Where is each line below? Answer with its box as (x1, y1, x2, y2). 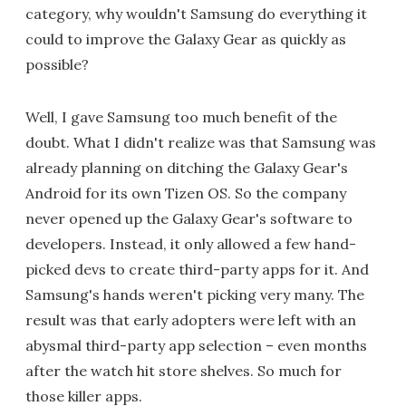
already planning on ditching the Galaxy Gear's (25, 159, 348, 178)
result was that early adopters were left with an (25, 311, 356, 330)
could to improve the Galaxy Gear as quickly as (25, 30, 346, 49)
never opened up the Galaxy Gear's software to (25, 209, 353, 228)
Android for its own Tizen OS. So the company (25, 184, 346, 203)
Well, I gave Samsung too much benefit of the (25, 108, 337, 127)
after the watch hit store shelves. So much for (25, 362, 342, 381)
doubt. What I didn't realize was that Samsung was (25, 133, 376, 152)
